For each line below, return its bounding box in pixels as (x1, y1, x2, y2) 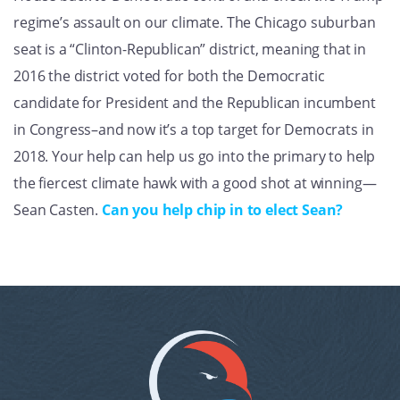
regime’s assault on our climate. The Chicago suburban (13, 12, 376, 33)
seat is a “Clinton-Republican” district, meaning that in (13, 39, 367, 60)
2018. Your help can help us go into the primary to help (13, 146, 376, 167)
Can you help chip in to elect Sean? (101, 200, 344, 221)
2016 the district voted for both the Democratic (13, 66, 325, 87)
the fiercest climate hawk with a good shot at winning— (13, 173, 377, 194)
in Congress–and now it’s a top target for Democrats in (13, 120, 374, 140)
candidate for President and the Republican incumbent (13, 93, 376, 113)
